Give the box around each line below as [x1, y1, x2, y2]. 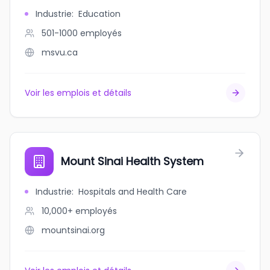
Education [78, 8, 121, 20]
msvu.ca [42, 46, 78, 58]
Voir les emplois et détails [25, 87, 131, 99]
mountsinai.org [42, 224, 105, 236]
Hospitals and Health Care [78, 186, 187, 198]
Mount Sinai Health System [61, 154, 204, 169]
